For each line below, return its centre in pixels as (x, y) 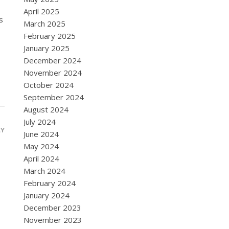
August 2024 (46, 109)
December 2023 (52, 208)
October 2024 (49, 85)
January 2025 (47, 48)
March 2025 (44, 24)
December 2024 (52, 60)
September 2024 (54, 97)
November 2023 (53, 220)
